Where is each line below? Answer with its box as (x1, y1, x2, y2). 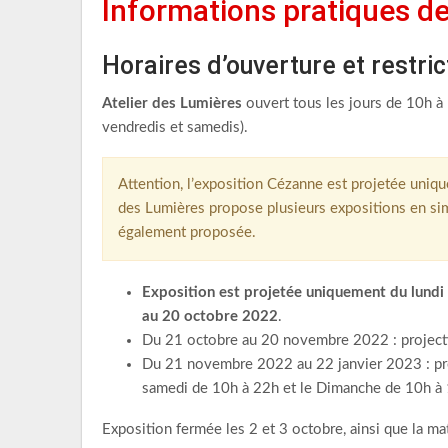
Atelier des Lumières (102, 96, 242, 111)
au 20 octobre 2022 (142, 309, 278, 324)
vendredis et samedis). (102, 120, 248, 135)
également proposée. (118, 225, 256, 240)
